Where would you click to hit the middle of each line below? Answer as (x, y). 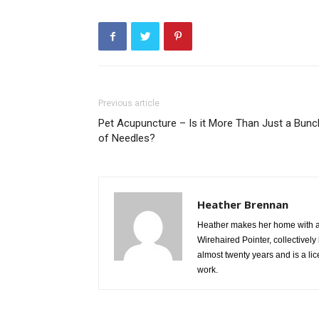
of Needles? (127, 138)
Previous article (129, 103)
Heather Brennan (243, 204)
